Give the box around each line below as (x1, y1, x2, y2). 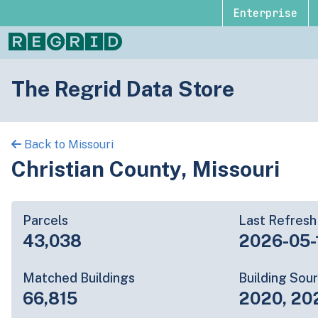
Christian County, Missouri (11, 155, 280, 182)
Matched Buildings (23, 270, 135, 285)
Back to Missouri (21, 138, 114, 151)
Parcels (23, 212, 68, 228)
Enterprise (233, 6, 297, 21)
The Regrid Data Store (11, 75, 234, 102)
